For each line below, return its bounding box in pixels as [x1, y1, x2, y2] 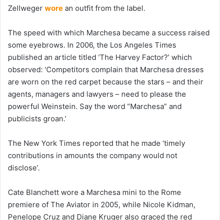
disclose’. [8, 163, 42, 172]
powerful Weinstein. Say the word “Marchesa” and [8, 101, 182, 111]
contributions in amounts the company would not [8, 150, 177, 160]
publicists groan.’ [8, 113, 68, 123]
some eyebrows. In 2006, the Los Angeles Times [8, 40, 176, 50]
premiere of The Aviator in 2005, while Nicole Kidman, [8, 199, 195, 209]
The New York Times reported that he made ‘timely [8, 138, 185, 148]
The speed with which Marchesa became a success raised [8, 27, 210, 37]
